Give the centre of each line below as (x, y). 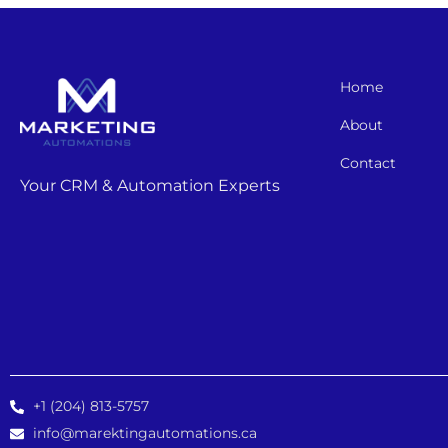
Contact (367, 162)
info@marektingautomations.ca (144, 433)
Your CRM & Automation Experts (150, 186)
